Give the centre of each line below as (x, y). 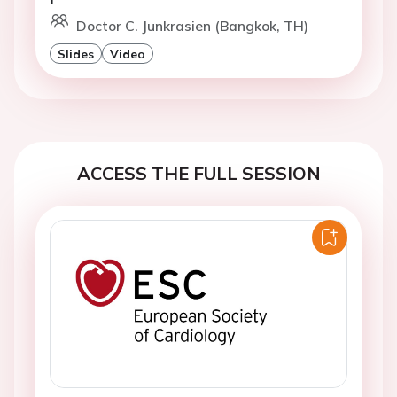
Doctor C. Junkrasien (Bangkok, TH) (192, 26)
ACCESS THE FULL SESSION (198, 174)
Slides (76, 54)
